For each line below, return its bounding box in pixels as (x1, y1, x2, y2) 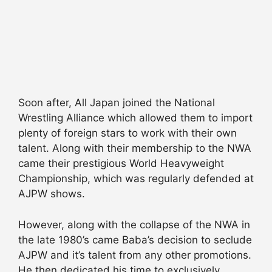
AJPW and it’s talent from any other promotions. (18, 248, 251, 261)
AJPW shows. (18, 188, 85, 200)
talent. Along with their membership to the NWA (18, 142, 251, 155)
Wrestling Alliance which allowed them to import (18, 112, 253, 124)
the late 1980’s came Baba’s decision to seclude (18, 233, 252, 246)
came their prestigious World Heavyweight (18, 157, 224, 170)
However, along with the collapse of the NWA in (18, 218, 250, 231)
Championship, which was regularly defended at (18, 172, 254, 185)
